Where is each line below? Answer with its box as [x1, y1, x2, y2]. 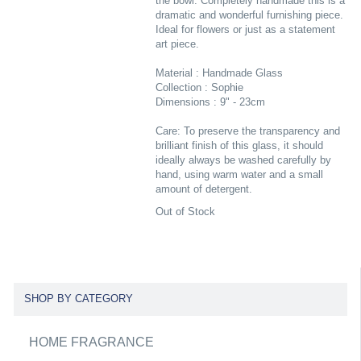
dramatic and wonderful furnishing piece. [155, 9, 343, 21]
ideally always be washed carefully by [155, 154, 331, 166]
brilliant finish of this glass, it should [155, 139, 323, 151]
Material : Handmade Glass [155, 67, 283, 79]
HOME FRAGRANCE [28, 334, 154, 349]
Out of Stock [155, 205, 215, 218]
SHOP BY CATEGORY [23, 293, 133, 305]
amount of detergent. [155, 183, 252, 195]
